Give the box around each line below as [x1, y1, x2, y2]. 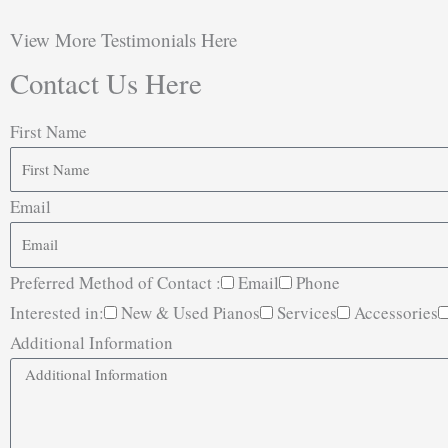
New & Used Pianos [121, 300, 260, 324]
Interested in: [10, 300, 104, 324]
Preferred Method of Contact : [10, 270, 221, 294]
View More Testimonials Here [10, 26, 237, 52]
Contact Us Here [10, 63, 202, 102]
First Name [10, 119, 87, 143]
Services [277, 300, 337, 324]
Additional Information [10, 330, 173, 354]
